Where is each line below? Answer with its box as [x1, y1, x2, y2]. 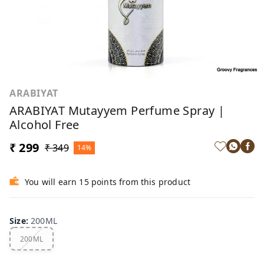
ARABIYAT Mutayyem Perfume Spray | [9, 103, 225, 118]
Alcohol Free [9, 117, 80, 133]
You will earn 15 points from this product [25, 176, 191, 187]
